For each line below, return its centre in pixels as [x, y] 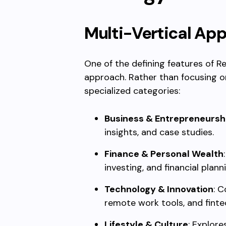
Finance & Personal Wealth [164, 154]
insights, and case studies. [159, 132]
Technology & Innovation [159, 189]
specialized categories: [132, 91]
